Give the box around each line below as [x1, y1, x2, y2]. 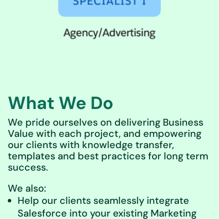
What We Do [8, 91, 113, 114]
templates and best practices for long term [8, 149, 208, 162]
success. [8, 160, 48, 174]
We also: [8, 181, 46, 195]
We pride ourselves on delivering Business [8, 115, 203, 129]
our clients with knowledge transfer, [8, 138, 174, 151]
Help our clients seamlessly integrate [18, 194, 189, 207]
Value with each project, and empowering [8, 127, 201, 140]
